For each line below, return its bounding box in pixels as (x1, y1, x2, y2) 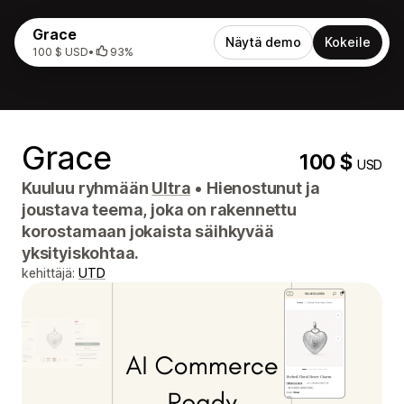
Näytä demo (225, 34, 301, 50)
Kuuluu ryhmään (22, 179, 152, 197)
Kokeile (325, 34, 371, 50)
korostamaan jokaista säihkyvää (22, 222, 274, 241)
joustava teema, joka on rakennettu (22, 200, 297, 219)
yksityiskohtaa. (22, 243, 140, 262)
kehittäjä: (22, 265, 78, 280)
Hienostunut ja (203, 179, 320, 197)
